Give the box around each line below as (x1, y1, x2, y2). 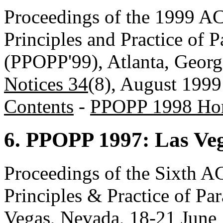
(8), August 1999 (88, 73, 222, 95)
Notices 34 (4, 73, 88, 95)
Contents (4, 96, 74, 117)
